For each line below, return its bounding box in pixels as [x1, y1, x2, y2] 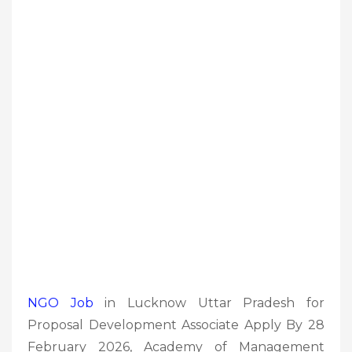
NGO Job [27, 295, 93, 310]
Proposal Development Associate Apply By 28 [27, 317, 324, 332]
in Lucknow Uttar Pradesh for [93, 295, 325, 310]
